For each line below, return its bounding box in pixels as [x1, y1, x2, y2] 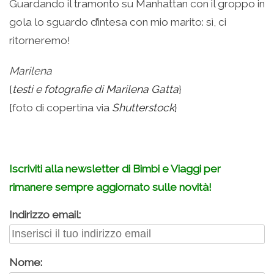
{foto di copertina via [9, 101, 112, 114]
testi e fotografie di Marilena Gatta [12, 83, 179, 95]
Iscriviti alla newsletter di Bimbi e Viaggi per [9, 162, 221, 175]
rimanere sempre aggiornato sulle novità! [9, 180, 212, 193]
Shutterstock [112, 101, 174, 114]
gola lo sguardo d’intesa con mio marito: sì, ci [9, 15, 226, 28]
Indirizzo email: [9, 208, 81, 221]
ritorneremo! [9, 34, 70, 46]
